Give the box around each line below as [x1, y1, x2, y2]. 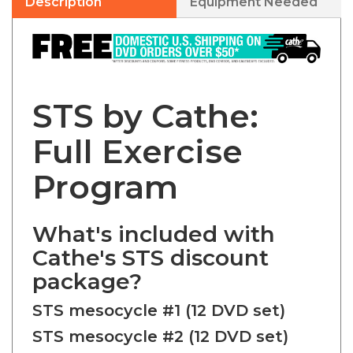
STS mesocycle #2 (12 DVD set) [32, 312, 288, 332]
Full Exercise [32, 117, 243, 157]
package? [32, 253, 142, 281]
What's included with [32, 206, 275, 233]
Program [32, 152, 178, 192]
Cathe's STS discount [32, 229, 269, 257]
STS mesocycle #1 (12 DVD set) [32, 286, 285, 306]
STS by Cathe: [32, 81, 258, 121]
